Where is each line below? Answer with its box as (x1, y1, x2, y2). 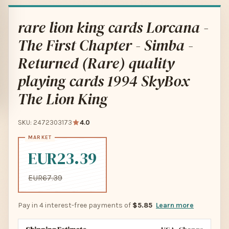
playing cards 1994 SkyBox (18, 71, 190, 92)
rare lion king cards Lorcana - (18, 17, 209, 38)
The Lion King (18, 88, 107, 110)
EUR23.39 (28, 147, 97, 170)
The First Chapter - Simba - (18, 35, 193, 56)
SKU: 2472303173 (18, 119, 72, 127)
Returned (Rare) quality (18, 53, 174, 74)
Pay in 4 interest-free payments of (18, 201, 132, 210)
